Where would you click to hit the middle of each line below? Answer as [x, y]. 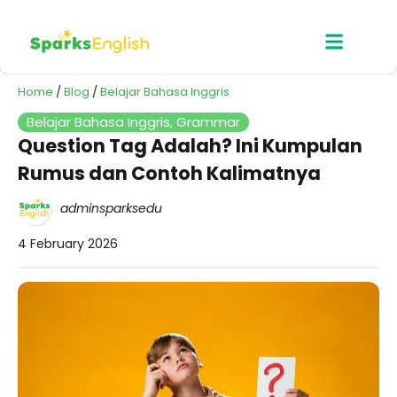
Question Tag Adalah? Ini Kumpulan [190, 146]
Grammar [208, 122]
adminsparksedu [111, 209]
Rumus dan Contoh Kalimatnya [169, 174]
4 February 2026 [68, 244]
